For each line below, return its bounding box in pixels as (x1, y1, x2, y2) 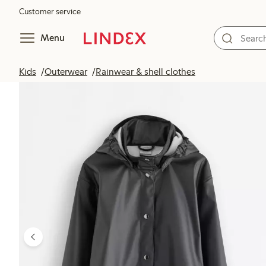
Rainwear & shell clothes (96, 66, 195, 77)
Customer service (19, 7, 81, 17)
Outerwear (45, 66, 87, 77)
